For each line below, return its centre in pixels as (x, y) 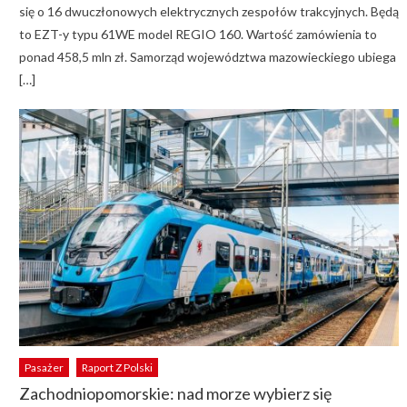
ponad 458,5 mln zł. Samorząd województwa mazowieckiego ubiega (207, 56)
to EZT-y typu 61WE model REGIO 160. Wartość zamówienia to (198, 34)
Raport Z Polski (117, 368)
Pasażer (44, 368)
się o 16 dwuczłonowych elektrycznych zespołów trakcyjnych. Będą (208, 11)
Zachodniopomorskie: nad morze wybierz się (175, 394)
